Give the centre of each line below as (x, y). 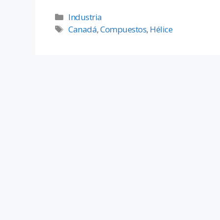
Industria (85, 17)
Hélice (161, 29)
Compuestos (124, 29)
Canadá (83, 29)
